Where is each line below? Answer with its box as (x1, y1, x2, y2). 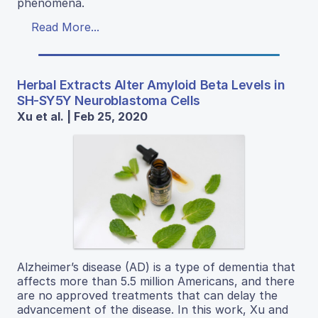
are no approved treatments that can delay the (17, 288, 278, 303)
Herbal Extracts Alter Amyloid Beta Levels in (17, 77, 285, 93)
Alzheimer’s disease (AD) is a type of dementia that (17, 260, 295, 275)
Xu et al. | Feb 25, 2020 (17, 109, 148, 124)
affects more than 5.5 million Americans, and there (17, 274, 295, 289)
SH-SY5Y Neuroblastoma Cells (17, 93, 200, 109)
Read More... (31, 20, 99, 35)
